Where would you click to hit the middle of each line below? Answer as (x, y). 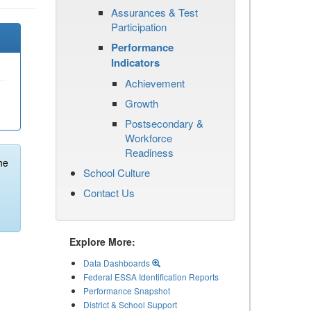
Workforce (149, 138)
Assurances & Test (154, 12)
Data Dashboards (118, 263)
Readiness (149, 152)
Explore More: (102, 242)
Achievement (155, 83)
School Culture (117, 173)
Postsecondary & (164, 123)
